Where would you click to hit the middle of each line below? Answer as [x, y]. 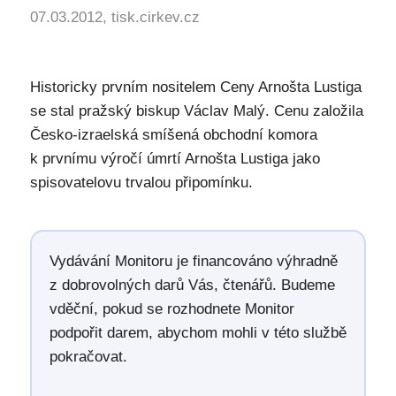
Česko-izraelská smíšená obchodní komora [173, 135]
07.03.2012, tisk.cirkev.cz [114, 17]
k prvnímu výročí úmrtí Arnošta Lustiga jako [175, 159]
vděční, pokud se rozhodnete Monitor [171, 309]
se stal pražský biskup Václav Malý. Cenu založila [196, 111]
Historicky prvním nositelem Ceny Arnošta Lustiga [195, 87]
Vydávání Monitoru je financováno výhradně [193, 261]
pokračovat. [88, 357]
